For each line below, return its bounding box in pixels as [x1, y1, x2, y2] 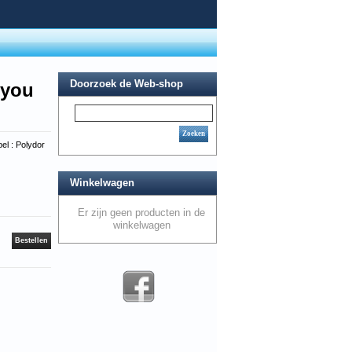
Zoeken [182, 130, 205, 137]
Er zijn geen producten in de [78, 207, 205, 218]
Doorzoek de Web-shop [70, 78, 183, 90]
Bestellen [14, 236, 48, 244]
